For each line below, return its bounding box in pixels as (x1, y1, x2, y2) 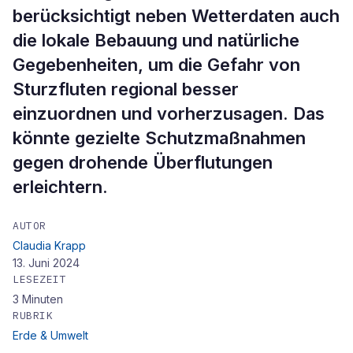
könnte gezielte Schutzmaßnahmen (13, 128, 306, 148)
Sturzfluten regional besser (13, 79, 239, 99)
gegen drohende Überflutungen (13, 152, 273, 173)
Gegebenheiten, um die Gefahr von (13, 54, 300, 75)
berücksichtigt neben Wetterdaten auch (13, 6, 340, 26)
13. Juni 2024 (13, 256, 80, 269)
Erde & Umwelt (13, 329, 88, 342)
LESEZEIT (13, 273, 67, 286)
